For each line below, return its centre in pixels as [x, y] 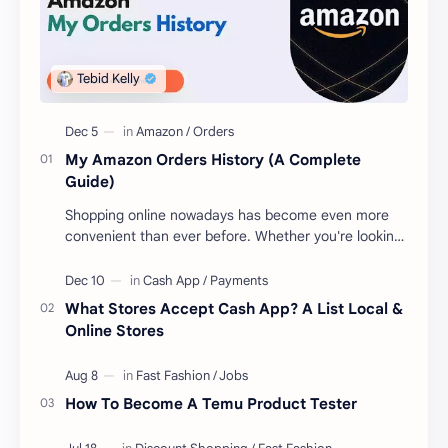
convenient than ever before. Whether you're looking [233, 235]
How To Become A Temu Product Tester [211, 403]
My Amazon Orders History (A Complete [213, 159]
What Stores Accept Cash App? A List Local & [234, 308]
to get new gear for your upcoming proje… [199, 256]
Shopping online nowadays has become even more [227, 214]
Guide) [90, 181]
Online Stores [114, 330]
